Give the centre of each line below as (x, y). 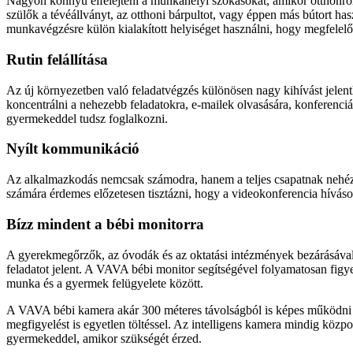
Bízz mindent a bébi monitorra (105, 224)
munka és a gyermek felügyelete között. (105, 283)
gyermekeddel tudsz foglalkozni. (87, 118)
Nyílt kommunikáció (73, 149)
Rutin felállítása (57, 59)
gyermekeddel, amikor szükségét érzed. (104, 338)
